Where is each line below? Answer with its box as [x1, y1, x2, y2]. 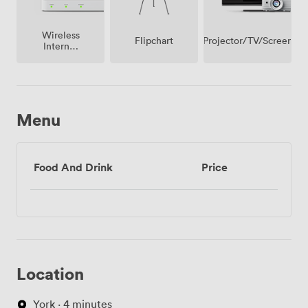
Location [16, 263, 84, 285]
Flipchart [135, 34, 173, 47]
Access [45, 50, 76, 64]
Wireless [41, 28, 80, 42]
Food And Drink [34, 159, 113, 175]
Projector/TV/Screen [202, 33, 293, 47]
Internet [43, 39, 78, 53]
